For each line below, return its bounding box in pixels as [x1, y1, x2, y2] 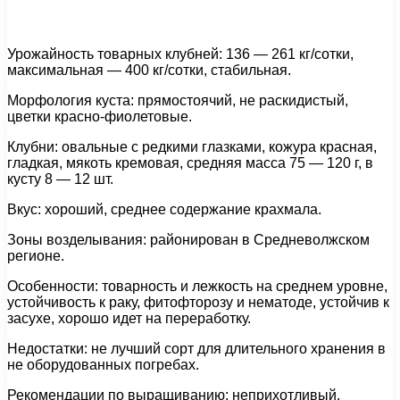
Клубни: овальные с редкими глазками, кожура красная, [7, 139, 377, 155]
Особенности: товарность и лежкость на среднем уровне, [7, 279, 387, 295]
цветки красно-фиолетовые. [7, 109, 192, 125]
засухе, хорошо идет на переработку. [7, 311, 251, 327]
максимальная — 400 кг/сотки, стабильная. [7, 62, 291, 79]
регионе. [7, 248, 64, 264]
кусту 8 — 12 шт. [7, 171, 113, 187]
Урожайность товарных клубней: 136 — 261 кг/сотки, [7, 46, 354, 62]
